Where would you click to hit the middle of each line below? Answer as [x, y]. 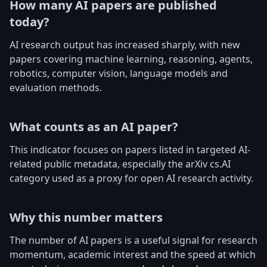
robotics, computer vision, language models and [119, 73]
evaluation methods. [56, 88]
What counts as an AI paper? [94, 127]
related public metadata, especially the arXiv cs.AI [120, 164]
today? [30, 22]
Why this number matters [86, 217]
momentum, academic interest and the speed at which [133, 254]
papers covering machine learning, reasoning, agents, [131, 59]
